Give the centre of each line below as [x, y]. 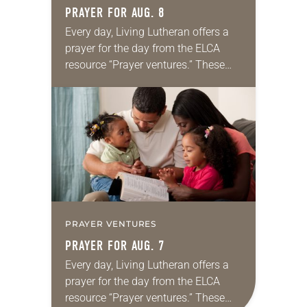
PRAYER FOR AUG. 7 [115, 246]
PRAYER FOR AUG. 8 [115, 13]
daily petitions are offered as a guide [152, 82]
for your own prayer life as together [149, 98]
